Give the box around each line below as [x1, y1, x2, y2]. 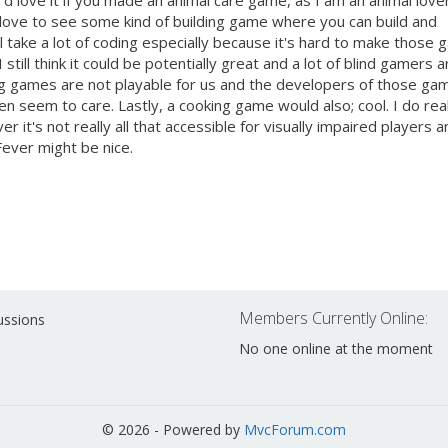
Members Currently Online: [239, 307, 428, 330]
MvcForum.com [244, 419, 346, 439]
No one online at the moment [239, 339, 433, 359]
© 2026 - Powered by [102, 419, 244, 439]
